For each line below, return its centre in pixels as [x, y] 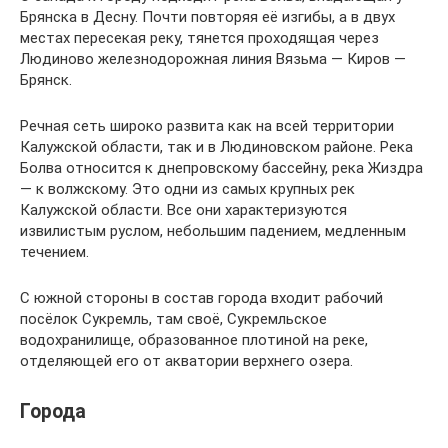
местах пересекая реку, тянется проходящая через [199, 38]
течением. [54, 252]
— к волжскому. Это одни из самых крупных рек [187, 189]
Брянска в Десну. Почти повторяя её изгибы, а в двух [207, 17]
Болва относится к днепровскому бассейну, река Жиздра [221, 168]
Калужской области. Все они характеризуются [183, 210]
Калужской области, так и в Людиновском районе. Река [216, 147]
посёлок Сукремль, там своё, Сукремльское [173, 319]
